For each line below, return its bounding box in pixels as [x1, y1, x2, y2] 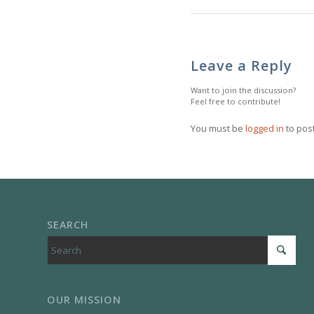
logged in [245, 122, 284, 135]
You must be [191, 122, 245, 135]
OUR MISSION [47, 293, 121, 307]
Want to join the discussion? [191, 85, 296, 96]
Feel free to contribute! [191, 96, 280, 107]
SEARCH [47, 218, 88, 232]
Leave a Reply [191, 56, 292, 76]
